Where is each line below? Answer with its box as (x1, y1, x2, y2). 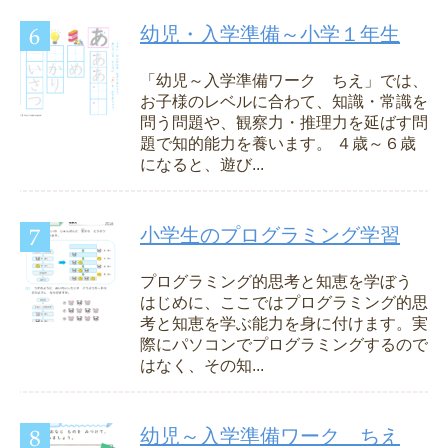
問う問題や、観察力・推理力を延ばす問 (140, 114, 428, 132)
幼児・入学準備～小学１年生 (140, 23, 400, 46)
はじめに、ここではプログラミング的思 (140, 294, 428, 312)
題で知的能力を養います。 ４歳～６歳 (140, 135, 416, 153)
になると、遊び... (140, 156, 264, 174)
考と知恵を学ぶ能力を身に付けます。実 (140, 315, 428, 333)
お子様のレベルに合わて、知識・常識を (140, 93, 428, 111)
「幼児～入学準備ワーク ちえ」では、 (140, 72, 428, 90)
